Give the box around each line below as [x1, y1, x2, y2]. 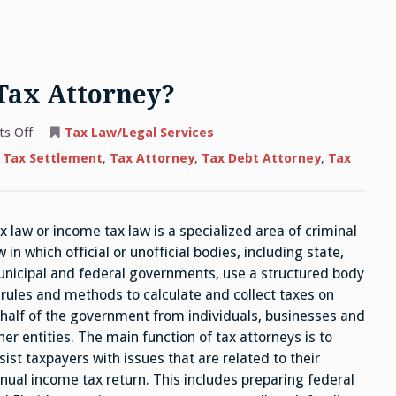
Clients [31, 161, 73, 178]
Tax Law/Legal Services [64, 125, 214, 141]
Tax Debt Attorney [201, 150, 321, 167]
